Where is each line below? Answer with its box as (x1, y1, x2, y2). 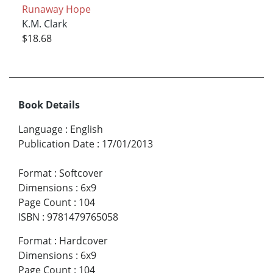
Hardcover (59, 234, 108, 248)
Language (18, 122, 63, 136)
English (70, 122, 103, 136)
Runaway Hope (21, 2, 91, 16)
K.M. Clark (21, 16, 67, 30)
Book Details (18, 98, 80, 112)
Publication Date (18, 137, 94, 151)
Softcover (59, 166, 103, 180)
